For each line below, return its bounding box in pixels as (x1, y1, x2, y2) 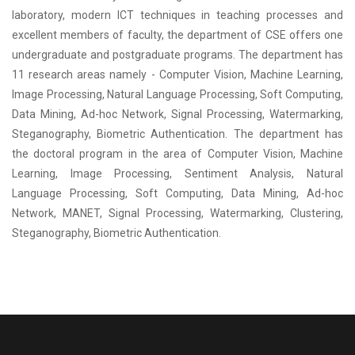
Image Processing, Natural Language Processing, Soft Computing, (12, 88, 343, 101)
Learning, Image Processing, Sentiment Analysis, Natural (12, 167, 343, 181)
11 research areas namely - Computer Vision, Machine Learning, (12, 68, 343, 82)
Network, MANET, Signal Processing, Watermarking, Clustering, (12, 207, 343, 220)
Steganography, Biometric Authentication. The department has (12, 128, 343, 141)
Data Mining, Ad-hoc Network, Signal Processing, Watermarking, (12, 108, 343, 121)
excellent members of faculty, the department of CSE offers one (12, 29, 343, 42)
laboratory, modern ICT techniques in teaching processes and (12, 9, 343, 22)
